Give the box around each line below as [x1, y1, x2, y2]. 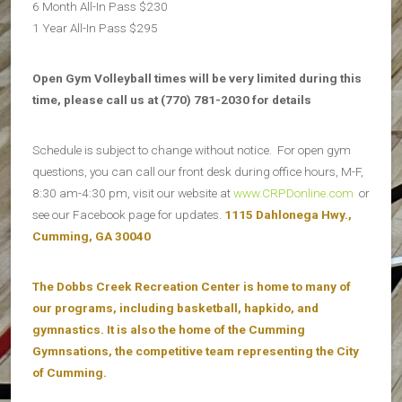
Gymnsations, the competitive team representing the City [32, 343, 359, 358]
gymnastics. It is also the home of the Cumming [32, 321, 305, 336]
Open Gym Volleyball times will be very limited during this [32, 70, 362, 85]
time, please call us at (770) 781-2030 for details [32, 92, 311, 107]
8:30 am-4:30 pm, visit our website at [32, 185, 233, 200]
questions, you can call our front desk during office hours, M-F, [32, 163, 363, 179]
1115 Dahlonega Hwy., [224, 206, 352, 222]
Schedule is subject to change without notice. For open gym [32, 142, 351, 157]
